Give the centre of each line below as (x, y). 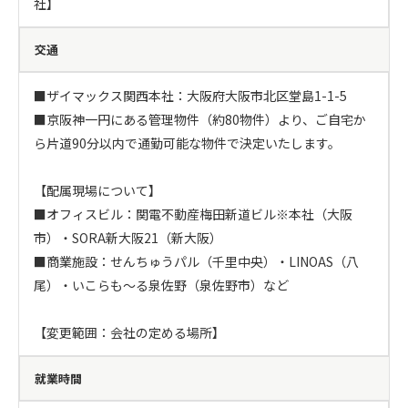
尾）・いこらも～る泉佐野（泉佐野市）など (161, 285)
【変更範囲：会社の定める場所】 (129, 332)
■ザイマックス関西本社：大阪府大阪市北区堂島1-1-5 (190, 96)
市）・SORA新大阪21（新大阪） (128, 238)
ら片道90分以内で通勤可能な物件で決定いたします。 (187, 143)
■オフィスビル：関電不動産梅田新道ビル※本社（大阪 (193, 214)
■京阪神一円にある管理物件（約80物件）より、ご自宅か (200, 119)
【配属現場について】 (97, 190)
